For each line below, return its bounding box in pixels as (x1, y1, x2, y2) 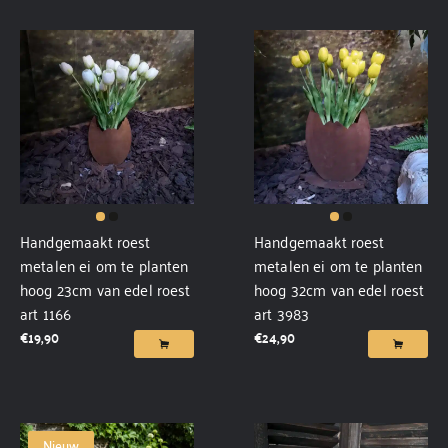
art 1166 (20, 299, 72, 327)
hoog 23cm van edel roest (20, 275, 191, 303)
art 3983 (254, 299, 310, 327)
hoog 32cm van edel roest (254, 275, 425, 303)
